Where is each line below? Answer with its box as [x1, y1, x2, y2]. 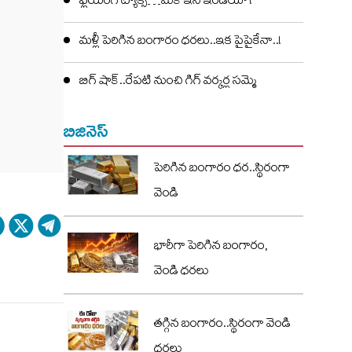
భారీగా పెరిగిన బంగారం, [154, 236, 268, 258]
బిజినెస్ [64, 121, 108, 141]
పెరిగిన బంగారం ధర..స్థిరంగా [154, 159, 290, 181]
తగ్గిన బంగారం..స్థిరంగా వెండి [154, 314, 291, 336]
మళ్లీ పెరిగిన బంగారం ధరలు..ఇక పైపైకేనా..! [79, 31, 281, 53]
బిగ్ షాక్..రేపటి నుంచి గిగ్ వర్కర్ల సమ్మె [79, 71, 256, 93]
